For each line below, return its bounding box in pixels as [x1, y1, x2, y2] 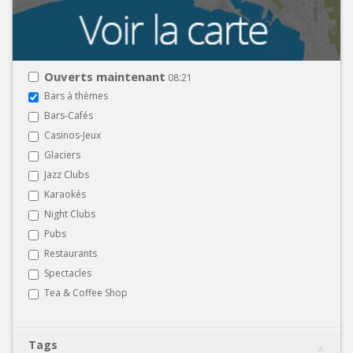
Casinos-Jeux [44, 128, 101, 142]
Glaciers [44, 147, 80, 162]
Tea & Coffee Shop [44, 285, 128, 299]
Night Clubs [44, 206, 95, 221]
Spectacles [44, 266, 91, 280]
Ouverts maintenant [44, 68, 165, 84]
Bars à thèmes [44, 88, 108, 102]
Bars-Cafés [44, 108, 93, 122]
